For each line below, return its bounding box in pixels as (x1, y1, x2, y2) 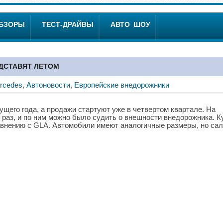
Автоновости (26, 81, 70, 89)
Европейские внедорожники (74, 81, 169, 89)
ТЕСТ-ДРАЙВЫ (42, 20, 94, 28)
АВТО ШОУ (111, 20, 150, 28)
